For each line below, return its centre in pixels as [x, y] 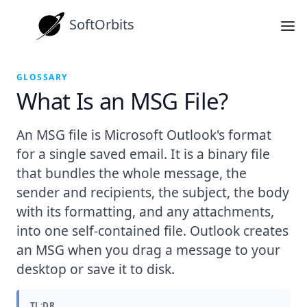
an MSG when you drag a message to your [148, 250]
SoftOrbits [102, 25]
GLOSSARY [42, 77]
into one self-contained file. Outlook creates [152, 231]
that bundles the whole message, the [132, 173]
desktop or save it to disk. [96, 269]
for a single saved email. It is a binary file [143, 154]
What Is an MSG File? [122, 101]
